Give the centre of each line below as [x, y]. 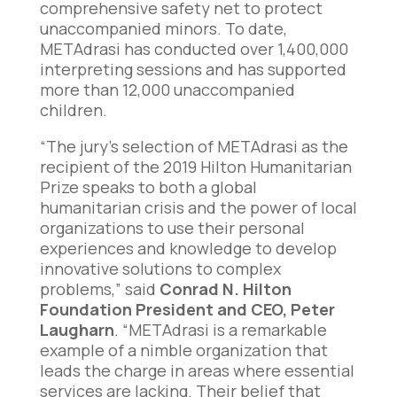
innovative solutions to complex [160, 269]
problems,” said [99, 289]
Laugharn [77, 330]
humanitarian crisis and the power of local [198, 208]
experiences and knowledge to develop [188, 249]
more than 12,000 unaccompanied [167, 90]
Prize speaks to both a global [148, 187]
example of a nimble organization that [183, 350]
